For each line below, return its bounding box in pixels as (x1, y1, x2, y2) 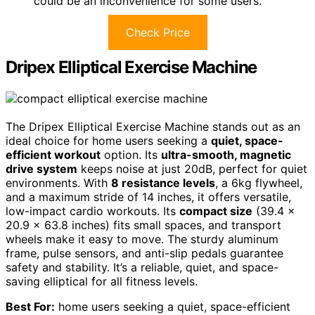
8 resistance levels (111, 175, 215, 190)
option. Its (101, 147, 161, 162)
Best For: (6, 299, 55, 314)
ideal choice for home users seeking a (6, 133, 211, 148)
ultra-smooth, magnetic (161, 147, 291, 162)
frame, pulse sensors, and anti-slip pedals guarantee (6, 245, 283, 260)
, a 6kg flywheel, (215, 175, 302, 190)
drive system (6, 161, 77, 176)
